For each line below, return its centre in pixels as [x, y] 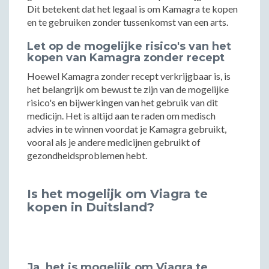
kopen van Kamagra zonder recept [126, 58]
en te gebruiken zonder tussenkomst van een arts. [128, 22]
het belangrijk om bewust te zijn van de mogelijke [128, 89]
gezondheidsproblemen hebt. [87, 155]
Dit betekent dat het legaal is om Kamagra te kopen [132, 9]
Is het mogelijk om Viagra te [117, 194]
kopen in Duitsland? [91, 207]
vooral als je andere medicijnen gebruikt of [114, 142]
